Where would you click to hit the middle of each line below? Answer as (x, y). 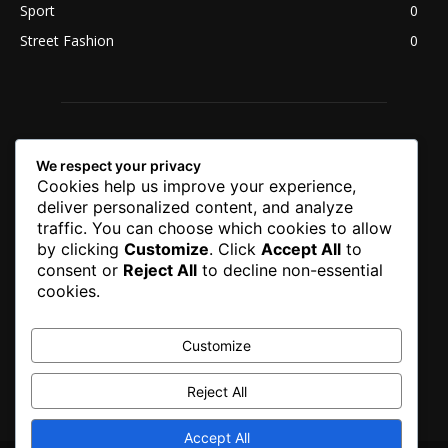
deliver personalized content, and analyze (195, 206)
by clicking (80, 248)
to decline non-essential (290, 269)
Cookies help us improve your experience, (196, 185)
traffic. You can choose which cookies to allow (214, 227)
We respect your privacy (118, 165)
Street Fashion (67, 40)
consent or (80, 269)
